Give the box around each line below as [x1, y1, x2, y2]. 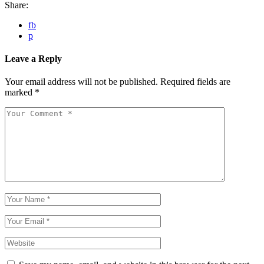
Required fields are [160, 77, 230, 87]
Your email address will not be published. [5, 77, 158, 87]
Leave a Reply [5, 53, 62, 64]
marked [5, 87, 35, 98]
